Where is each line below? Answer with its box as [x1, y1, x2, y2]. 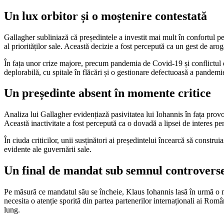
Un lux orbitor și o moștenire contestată [4, 9, 207, 22]
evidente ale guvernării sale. [4, 145, 91, 154]
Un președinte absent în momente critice [4, 86, 211, 100]
